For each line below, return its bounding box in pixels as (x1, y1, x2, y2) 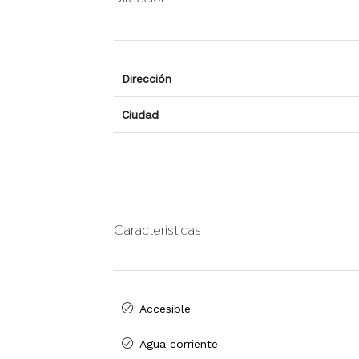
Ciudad (122, 108, 159, 122)
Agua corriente (139, 337, 218, 351)
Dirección (122, 72, 171, 86)
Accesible (139, 302, 191, 316)
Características (114, 220, 201, 240)
